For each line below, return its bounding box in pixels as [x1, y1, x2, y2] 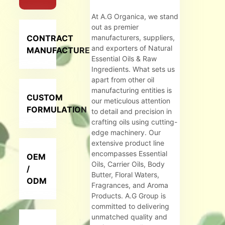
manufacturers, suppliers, [91, 33, 175, 42]
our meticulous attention [91, 96, 171, 105]
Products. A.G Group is [91, 191, 166, 200]
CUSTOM [27, 92, 63, 103]
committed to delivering [91, 202, 170, 211]
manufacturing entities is [91, 86, 172, 95]
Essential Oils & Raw [91, 54, 157, 63]
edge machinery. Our [91, 128, 161, 137]
